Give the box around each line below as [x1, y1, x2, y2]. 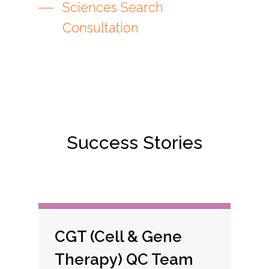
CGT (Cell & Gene [54, 227, 182, 246]
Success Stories [67, 131, 202, 153]
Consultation [62, 20, 139, 36]
